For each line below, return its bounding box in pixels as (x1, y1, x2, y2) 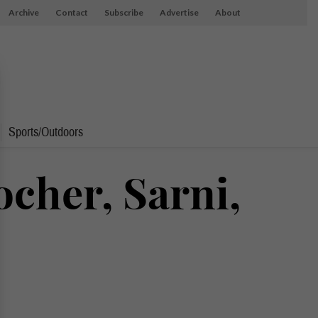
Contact (55, 7, 88, 18)
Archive (8, 7, 39, 18)
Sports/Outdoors (9, 124, 83, 141)
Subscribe (104, 7, 143, 18)
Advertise (159, 7, 199, 18)
